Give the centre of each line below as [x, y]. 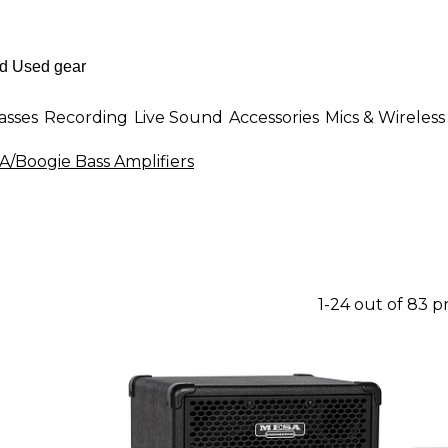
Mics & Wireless [385, 117]
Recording [86, 117]
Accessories [274, 117]
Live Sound [178, 117]
